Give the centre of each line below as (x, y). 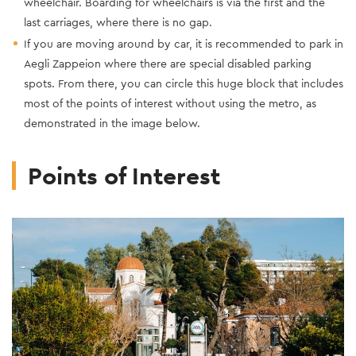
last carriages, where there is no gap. (118, 22)
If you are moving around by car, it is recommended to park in (184, 43)
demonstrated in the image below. (112, 123)
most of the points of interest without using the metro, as (170, 103)
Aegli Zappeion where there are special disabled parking (168, 63)
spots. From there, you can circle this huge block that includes (184, 83)
